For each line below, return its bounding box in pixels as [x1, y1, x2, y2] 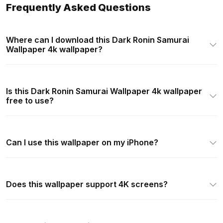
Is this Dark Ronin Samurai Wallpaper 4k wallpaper [6, 86, 202, 96]
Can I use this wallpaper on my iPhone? [6, 137, 158, 147]
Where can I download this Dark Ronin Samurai [6, 34, 189, 45]
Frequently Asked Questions [6, 1, 151, 13]
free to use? [6, 95, 54, 106]
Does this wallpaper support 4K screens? [6, 179, 168, 189]
